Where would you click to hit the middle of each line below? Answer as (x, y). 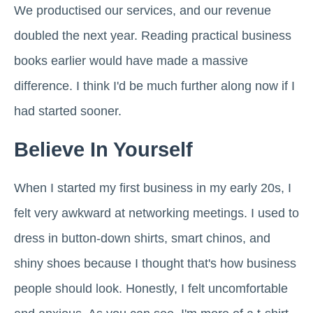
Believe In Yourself (103, 150)
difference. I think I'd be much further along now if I (154, 86)
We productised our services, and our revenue (143, 11)
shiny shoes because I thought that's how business (155, 264)
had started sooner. (68, 111)
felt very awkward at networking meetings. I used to (156, 213)
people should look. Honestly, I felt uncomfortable (151, 289)
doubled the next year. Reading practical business (153, 36)
